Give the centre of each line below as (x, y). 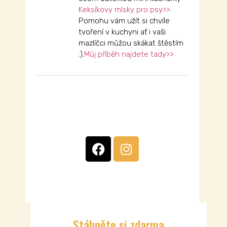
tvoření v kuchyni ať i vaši (122, 32)
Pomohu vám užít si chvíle (124, 21)
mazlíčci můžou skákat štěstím (131, 43)
